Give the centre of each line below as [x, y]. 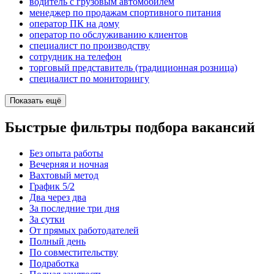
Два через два [58, 197]
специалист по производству [90, 46]
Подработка [54, 263]
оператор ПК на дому [74, 24]
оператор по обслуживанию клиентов [109, 35]
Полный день [57, 241]
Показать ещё [35, 101]
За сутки [47, 219]
